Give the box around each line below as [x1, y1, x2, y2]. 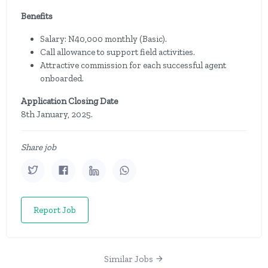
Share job [21, 142, 56, 153]
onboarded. [40, 73, 84, 84]
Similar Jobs [104, 254, 155, 264]
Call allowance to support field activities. [40, 47, 195, 57]
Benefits [21, 11, 53, 22]
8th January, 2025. [21, 109, 93, 120]
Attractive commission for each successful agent [40, 60, 226, 71]
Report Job [33, 205, 76, 215]
